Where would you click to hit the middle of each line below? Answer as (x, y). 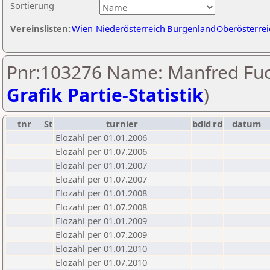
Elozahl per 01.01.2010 (101, 248)
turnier (122, 124)
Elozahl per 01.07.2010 (101, 262)
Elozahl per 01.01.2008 (101, 193)
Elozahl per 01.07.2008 (101, 207)
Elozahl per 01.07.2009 (101, 234)
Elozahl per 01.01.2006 (101, 137)
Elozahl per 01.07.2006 (101, 151)
